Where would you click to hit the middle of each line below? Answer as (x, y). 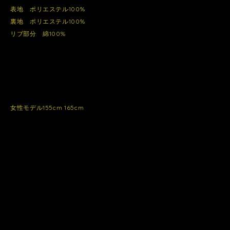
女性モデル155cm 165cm (47, 108)
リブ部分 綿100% (38, 34)
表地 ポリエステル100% (48, 9)
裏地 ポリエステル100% (48, 22)
